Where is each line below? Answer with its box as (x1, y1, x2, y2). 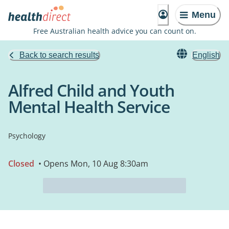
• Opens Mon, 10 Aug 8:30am (36, 158, 148, 169)
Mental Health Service (8, 96, 170, 118)
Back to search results (19, 51, 99, 59)
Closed (8, 158, 34, 169)
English (192, 51, 220, 59)
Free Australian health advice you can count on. (33, 26, 196, 36)
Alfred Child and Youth (8, 79, 174, 101)
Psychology (8, 131, 45, 141)
